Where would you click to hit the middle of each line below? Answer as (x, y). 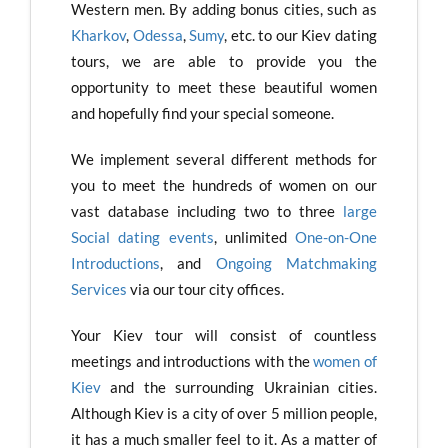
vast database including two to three (207, 211)
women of (345, 361)
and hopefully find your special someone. (202, 113)
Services (99, 289)
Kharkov (98, 35)
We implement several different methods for (224, 159)
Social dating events (142, 237)
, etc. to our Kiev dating (301, 35)
